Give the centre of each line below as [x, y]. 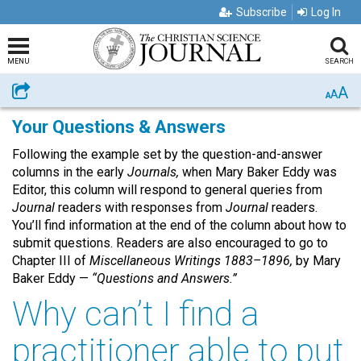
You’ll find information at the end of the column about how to [179, 225]
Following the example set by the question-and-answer [167, 154]
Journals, [155, 172]
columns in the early [70, 172]
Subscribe [261, 12]
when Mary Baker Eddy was [259, 172]
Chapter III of [49, 261]
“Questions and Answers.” [164, 278]
